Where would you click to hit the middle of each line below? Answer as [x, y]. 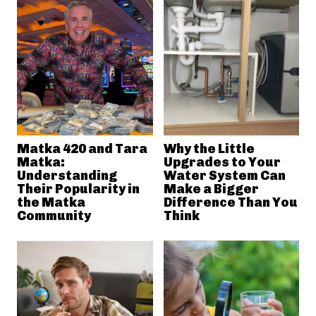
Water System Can [224, 175]
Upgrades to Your [222, 162]
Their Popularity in [78, 189]
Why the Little [209, 148]
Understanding [67, 175]
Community [54, 215]
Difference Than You [230, 202]
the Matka [51, 202]
